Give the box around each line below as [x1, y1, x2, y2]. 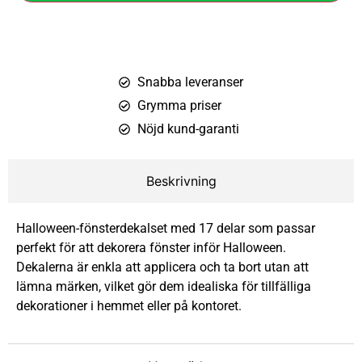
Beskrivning [145, 172, 217, 189]
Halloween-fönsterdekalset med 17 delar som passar [16, 220, 315, 236]
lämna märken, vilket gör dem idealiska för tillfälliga [16, 278, 311, 294]
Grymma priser [137, 97, 221, 113]
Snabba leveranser [137, 74, 243, 90]
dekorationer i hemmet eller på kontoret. [16, 297, 242, 314]
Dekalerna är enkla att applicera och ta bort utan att [16, 259, 309, 275]
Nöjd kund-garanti [137, 120, 239, 137]
